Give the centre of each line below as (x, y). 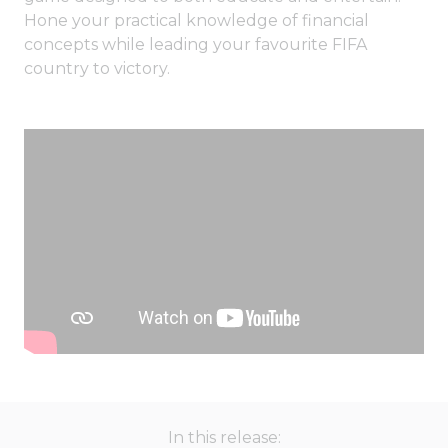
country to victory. (97, 69)
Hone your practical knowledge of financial (196, 21)
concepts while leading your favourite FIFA (195, 45)
